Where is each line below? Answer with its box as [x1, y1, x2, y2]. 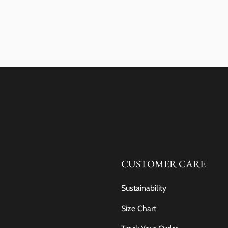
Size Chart [121, 204, 156, 213]
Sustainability [121, 183, 166, 193]
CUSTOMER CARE [121, 157, 206, 170]
